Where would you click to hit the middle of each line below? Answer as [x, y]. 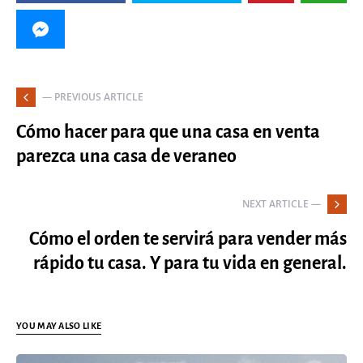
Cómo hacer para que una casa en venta [168, 132]
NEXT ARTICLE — [282, 203]
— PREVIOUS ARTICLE [93, 96]
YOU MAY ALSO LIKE [59, 325]
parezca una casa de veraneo [126, 156]
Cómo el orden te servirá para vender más [188, 239]
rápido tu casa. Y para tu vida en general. [190, 263]
